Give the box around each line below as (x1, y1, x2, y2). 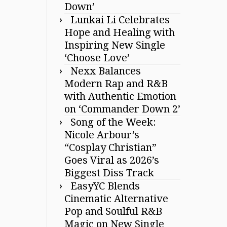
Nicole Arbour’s (64, 128, 139, 141)
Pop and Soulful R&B (64, 205, 162, 217)
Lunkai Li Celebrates (70, 13, 170, 26)
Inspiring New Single (64, 39, 165, 51)
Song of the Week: (70, 116, 156, 128)
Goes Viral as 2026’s (64, 154, 159, 166)
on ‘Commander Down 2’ (64, 102, 180, 115)
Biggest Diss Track (64, 166, 154, 179)
